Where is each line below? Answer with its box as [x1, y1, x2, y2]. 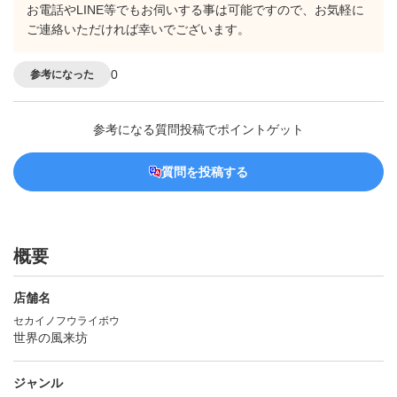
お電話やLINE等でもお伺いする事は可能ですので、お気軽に [27, 3, 364, 18]
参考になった [30, 67, 94, 81]
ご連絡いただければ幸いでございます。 [27, 22, 250, 37]
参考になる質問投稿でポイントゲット [93, 122, 304, 137]
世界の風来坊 [13, 331, 88, 346]
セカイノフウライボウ [13, 315, 120, 328]
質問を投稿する [161, 165, 248, 180]
